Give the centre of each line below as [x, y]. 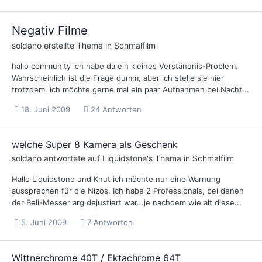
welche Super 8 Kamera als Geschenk [95, 145]
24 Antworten [115, 110]
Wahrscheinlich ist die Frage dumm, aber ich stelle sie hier [118, 78]
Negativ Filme [50, 31]
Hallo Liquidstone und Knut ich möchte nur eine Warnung [116, 179]
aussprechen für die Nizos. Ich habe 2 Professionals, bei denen [128, 191]
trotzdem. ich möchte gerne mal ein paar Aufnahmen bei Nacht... [130, 90]
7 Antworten [109, 223]
